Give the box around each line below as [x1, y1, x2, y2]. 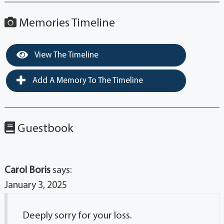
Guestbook [14, 123, 73, 135]
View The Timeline [32, 51, 98, 60]
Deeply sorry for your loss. [22, 211, 132, 221]
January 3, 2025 [4, 180, 67, 191]
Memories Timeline [16, 17, 115, 30]
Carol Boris [4, 165, 50, 176]
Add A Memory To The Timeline [30, 76, 143, 85]
